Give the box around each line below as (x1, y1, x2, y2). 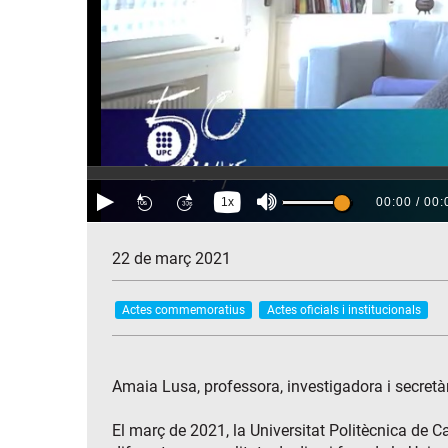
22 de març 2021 (112, 249, 231, 269)
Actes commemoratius (122, 302, 246, 317)
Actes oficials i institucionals (266, 302, 421, 317)
